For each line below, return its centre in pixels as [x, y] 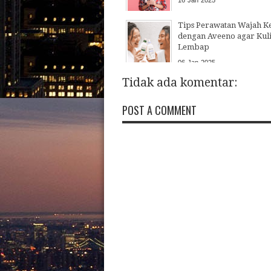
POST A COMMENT [159, 110]
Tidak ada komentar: [180, 82]
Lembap [194, 47]
